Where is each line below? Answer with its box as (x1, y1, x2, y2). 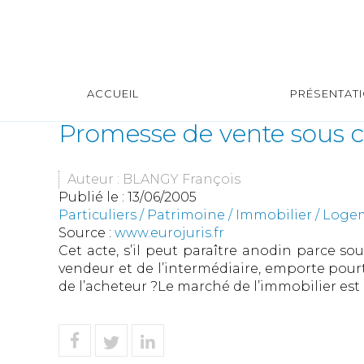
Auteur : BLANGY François (67, 171, 240, 187)
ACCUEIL (87, 87, 139, 101)
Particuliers (58, 207, 136, 223)
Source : (58, 225, 115, 240)
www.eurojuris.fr (115, 225, 224, 240)
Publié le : (58, 189, 128, 205)
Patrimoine (147, 207, 225, 223)
